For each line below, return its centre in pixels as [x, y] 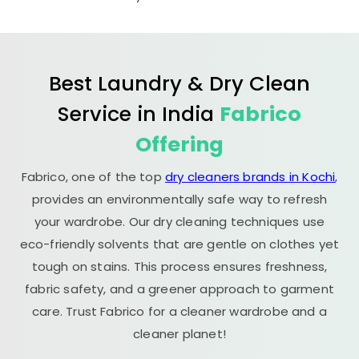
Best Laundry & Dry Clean [179, 83]
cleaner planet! [179, 334]
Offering [179, 144]
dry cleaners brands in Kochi [250, 177]
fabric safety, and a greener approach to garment [179, 289]
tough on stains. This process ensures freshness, [179, 266]
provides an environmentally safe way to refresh [179, 199]
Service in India [139, 114]
